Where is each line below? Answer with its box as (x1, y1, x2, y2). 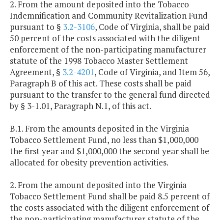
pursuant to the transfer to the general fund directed (10, 89, 210, 101)
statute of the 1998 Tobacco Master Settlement (10, 55, 188, 67)
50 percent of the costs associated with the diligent (10, 32, 200, 44)
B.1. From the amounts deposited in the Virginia (10, 123, 189, 135)
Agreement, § (10, 66, 62, 78)
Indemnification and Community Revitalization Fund (10, 10, 208, 22)
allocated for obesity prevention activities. (10, 157, 168, 168)
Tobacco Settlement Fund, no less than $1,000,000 (10, 134, 198, 146)
